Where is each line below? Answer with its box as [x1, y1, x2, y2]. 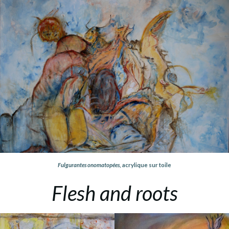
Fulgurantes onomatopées [58, 161, 120, 168]
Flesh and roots [51, 180, 178, 205]
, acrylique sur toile [120, 161, 171, 168]
